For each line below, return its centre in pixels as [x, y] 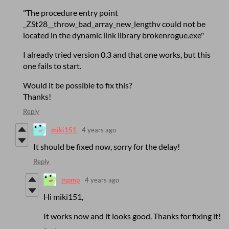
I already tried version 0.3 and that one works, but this [117, 55]
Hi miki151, [63, 197]
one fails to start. [52, 66]
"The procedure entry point [71, 13]
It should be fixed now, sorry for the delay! [107, 147]
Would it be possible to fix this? [77, 85]
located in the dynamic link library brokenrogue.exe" [113, 35]
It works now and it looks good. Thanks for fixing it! [132, 216]
